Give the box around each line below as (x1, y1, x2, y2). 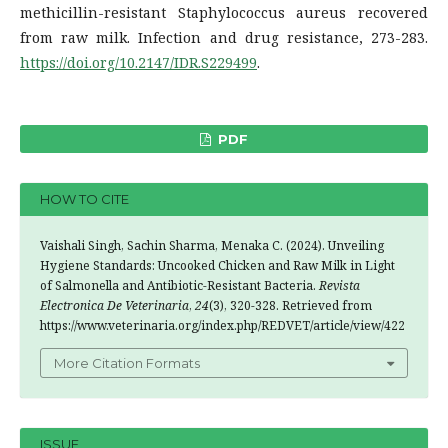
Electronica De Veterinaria (40, 296, 189, 314)
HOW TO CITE (40, 191, 129, 208)
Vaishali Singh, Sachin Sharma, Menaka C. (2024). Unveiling (40, 236, 384, 254)
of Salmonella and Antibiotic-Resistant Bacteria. (40, 276, 319, 294)
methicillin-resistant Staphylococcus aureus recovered (20, 2, 428, 22)
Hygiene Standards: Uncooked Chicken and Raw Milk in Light (40, 256, 395, 274)
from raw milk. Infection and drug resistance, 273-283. (20, 27, 428, 47)
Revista (319, 276, 360, 294)
